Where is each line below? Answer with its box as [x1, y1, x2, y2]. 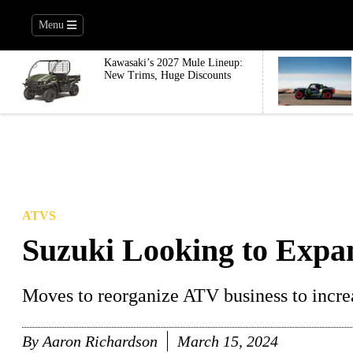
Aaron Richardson [43, 333, 158, 350]
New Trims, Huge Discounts [104, 69, 231, 81]
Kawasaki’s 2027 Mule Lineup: [104, 57, 243, 69]
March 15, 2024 [177, 333, 278, 350]
